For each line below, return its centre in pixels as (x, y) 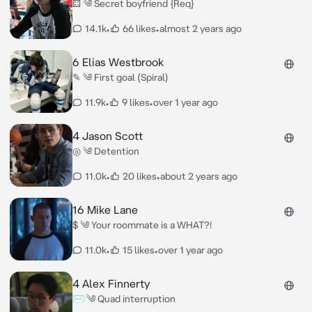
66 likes (139, 29)
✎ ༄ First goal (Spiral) (120, 77)
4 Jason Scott (107, 136)
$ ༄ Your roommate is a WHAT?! (142, 225)
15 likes (138, 250)
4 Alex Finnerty (111, 283)
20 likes (139, 176)
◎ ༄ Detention (106, 151)
